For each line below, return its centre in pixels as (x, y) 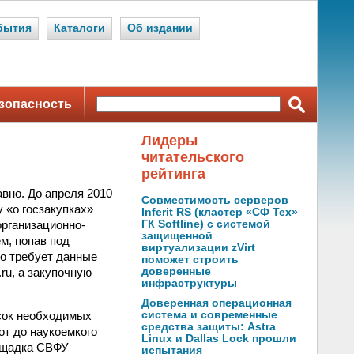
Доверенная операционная (217, 303)
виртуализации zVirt (198, 248)
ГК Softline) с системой (206, 224)
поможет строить (190, 260)
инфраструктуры (189, 283)
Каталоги (79, 28)
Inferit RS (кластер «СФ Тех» (220, 212)
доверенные (176, 271)
